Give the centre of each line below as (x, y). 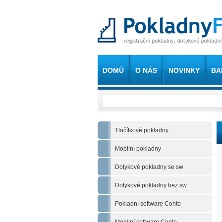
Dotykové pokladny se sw (149, 167)
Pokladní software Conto (148, 204)
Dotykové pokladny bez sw (151, 185)
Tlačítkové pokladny (142, 130)
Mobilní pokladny (138, 149)
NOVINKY (184, 70)
